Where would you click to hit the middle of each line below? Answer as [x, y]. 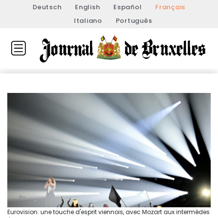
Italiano [88, 21]
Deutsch [47, 7]
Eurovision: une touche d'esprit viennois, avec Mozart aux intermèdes [109, 212]
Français [170, 7]
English [88, 7]
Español [128, 7]
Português [134, 21]
